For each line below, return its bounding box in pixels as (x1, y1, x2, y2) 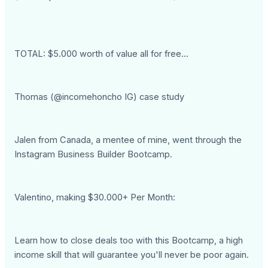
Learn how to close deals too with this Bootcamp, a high (14, 234, 243, 246)
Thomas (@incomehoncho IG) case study (14, 91, 185, 102)
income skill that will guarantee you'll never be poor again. (14, 249, 249, 260)
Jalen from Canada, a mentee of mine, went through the (14, 134, 242, 145)
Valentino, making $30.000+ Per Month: (14, 191, 176, 203)
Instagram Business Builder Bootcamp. (14, 148, 173, 160)
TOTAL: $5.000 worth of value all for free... (14, 48, 189, 59)
